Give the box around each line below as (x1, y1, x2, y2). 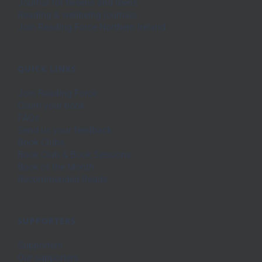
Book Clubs (18, 136, 64, 148)
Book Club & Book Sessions (18, 149, 131, 160)
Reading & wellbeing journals (18, 9, 137, 20)
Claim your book (18, 99, 85, 111)
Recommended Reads (18, 173, 108, 185)
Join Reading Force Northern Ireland (18, 21, 166, 33)
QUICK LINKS (18, 63, 77, 74)
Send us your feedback (18, 124, 112, 136)
